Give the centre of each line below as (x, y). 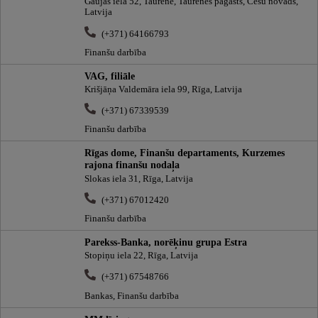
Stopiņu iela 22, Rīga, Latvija (141, 256)
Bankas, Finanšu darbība (132, 296)
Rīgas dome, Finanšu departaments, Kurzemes (185, 153)
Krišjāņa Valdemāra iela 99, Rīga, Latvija (163, 90)
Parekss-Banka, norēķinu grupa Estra (166, 242)
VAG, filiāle (110, 76)
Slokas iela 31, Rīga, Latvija (139, 179)
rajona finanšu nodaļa (132, 165)
